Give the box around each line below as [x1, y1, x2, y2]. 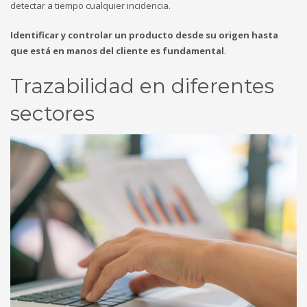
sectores [10, 100, 95, 126]
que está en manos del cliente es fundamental [10, 44, 224, 57]
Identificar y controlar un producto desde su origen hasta [10, 28, 278, 41]
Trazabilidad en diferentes [10, 73, 274, 99]
